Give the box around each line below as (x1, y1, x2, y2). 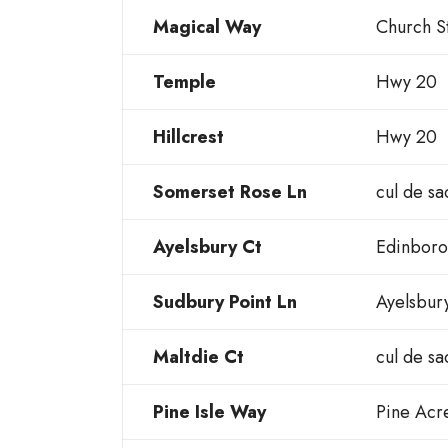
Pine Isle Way (153, 399, 266, 426)
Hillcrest (153, 124, 224, 151)
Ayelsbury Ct (153, 234, 262, 261)
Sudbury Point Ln (153, 289, 297, 316)
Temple (153, 69, 216, 96)
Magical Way (153, 14, 261, 41)
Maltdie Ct (153, 344, 244, 371)
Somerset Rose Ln (153, 179, 307, 206)
